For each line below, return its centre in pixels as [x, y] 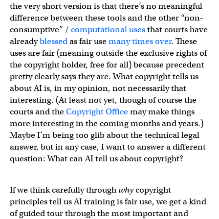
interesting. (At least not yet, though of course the [103, 100]
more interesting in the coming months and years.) [107, 123]
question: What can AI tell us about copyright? [97, 158]
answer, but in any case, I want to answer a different [108, 147]
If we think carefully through [64, 190]
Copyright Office [97, 111]
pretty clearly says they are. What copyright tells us [104, 76]
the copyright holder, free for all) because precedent [107, 65]
